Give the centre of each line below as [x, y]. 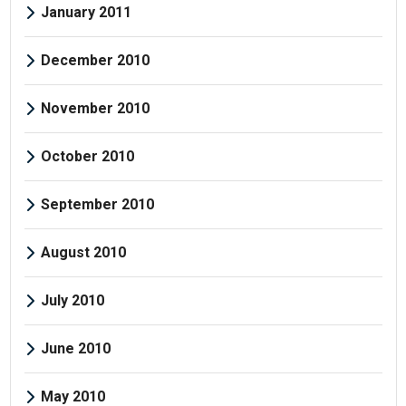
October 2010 [87, 156]
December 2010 [95, 60]
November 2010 [95, 108]
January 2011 [86, 12]
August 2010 [83, 252]
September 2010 [97, 204]
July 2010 [72, 300]
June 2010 [75, 348]
